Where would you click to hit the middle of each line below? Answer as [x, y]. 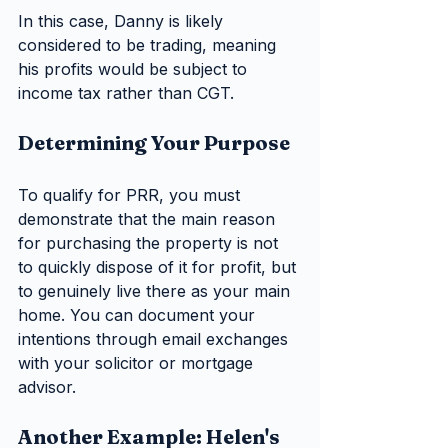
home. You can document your [139, 315]
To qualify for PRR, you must [131, 195]
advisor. [47, 387]
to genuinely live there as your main [156, 291]
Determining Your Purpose [154, 143]
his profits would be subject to [135, 69]
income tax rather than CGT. [126, 93]
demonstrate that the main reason [149, 219]
